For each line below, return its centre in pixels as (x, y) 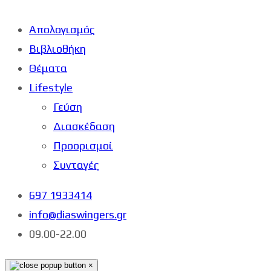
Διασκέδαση (84, 126)
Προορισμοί (83, 145)
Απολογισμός (62, 29)
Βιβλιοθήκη (57, 48)
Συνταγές (76, 165)
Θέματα (48, 68)
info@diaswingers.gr (78, 214)
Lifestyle (51, 87)
